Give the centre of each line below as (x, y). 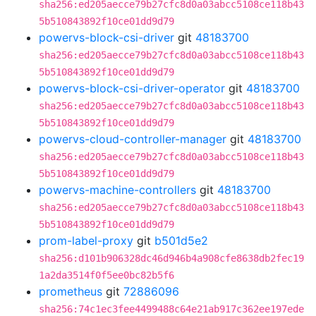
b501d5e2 (181, 241)
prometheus (71, 291)
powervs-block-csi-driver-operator (132, 88)
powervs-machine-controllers (117, 190)
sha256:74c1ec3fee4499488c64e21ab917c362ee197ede (171, 309)
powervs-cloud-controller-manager (133, 139)
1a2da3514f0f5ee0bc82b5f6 (107, 275)
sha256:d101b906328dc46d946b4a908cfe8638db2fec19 (171, 258)
